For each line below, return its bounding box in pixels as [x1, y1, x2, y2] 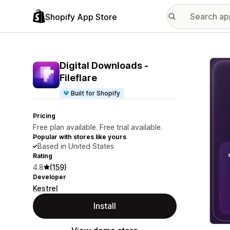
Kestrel [33, 184, 58, 193]
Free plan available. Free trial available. [33, 123, 162, 131]
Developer [33, 173, 66, 181]
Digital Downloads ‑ [60, 60, 148, 71]
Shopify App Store [45, 11, 117, 22]
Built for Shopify [71, 89, 121, 97]
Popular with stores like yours [33, 133, 126, 141]
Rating [33, 152, 52, 160]
